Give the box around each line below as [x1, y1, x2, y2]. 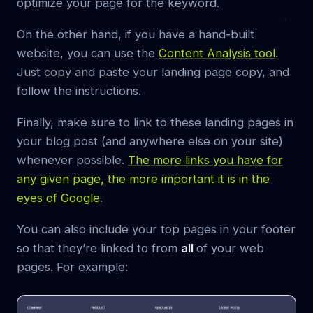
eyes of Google [17, 190, 100, 205]
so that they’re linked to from [17, 240, 181, 255]
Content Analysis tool [159, 45, 275, 60]
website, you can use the [17, 45, 159, 60]
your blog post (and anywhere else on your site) [17, 133, 283, 148]
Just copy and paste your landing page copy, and [17, 64, 289, 79]
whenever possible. [17, 152, 128, 167]
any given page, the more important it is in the [17, 171, 270, 186]
